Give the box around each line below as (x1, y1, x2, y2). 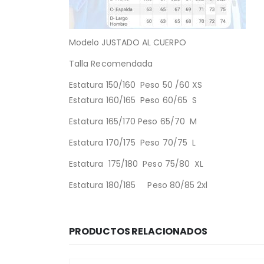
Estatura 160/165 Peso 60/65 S (69, 94, 197, 107)
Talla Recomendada (69, 58, 153, 70)
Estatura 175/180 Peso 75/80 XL (69, 158, 204, 170)
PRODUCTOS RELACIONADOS (69, 225, 207, 239)
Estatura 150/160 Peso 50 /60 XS (69, 79, 203, 91)
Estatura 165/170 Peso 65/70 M (69, 115, 197, 128)
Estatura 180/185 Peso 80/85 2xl (69, 179, 208, 192)
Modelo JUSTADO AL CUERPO (69, 37, 186, 49)
